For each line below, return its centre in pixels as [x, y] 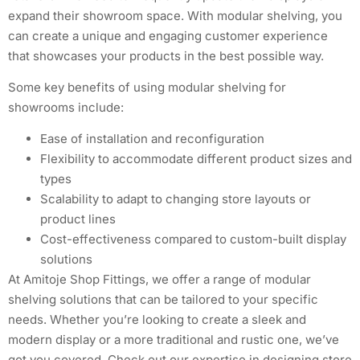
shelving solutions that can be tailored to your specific [163, 300]
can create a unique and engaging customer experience [168, 35]
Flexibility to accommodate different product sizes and [196, 159]
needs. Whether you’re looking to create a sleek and [157, 320]
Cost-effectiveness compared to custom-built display [193, 239]
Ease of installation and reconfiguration [152, 139]
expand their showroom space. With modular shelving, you [175, 15]
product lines [78, 219]
